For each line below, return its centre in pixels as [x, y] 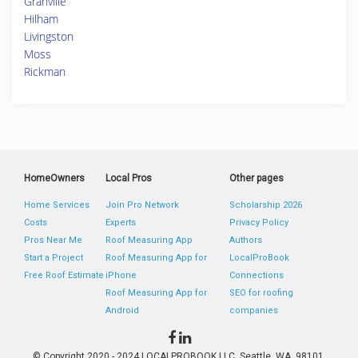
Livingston [49, 36]
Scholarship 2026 [265, 205]
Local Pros [129, 178]
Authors [245, 240]
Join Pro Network [143, 205]
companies [253, 310]
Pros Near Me [53, 240]
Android [123, 310]
